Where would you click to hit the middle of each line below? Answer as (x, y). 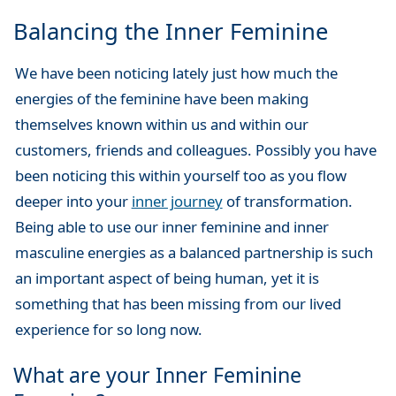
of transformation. (287, 202)
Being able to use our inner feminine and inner (171, 227)
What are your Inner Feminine (157, 375)
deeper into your (73, 202)
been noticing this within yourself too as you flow (180, 176)
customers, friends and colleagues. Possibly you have (195, 150)
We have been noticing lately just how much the (176, 73)
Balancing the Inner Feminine (171, 32)
